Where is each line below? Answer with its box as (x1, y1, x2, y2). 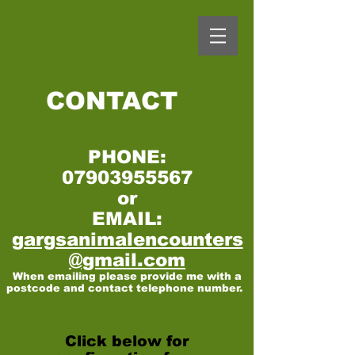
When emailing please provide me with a (13, 270, 242, 282)
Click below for (65, 333, 189, 349)
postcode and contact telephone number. (6, 282, 249, 294)
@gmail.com (69, 250, 185, 270)
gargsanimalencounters (11, 229, 243, 250)
